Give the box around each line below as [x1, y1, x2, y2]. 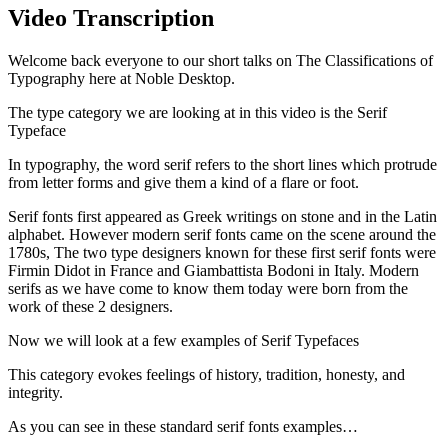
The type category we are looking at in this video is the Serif [8, 104, 387, 122]
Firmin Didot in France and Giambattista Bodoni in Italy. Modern [8, 262, 419, 280]
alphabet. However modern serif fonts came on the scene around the [8, 226, 436, 244]
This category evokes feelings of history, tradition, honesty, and [8, 366, 405, 384]
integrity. [8, 384, 63, 402]
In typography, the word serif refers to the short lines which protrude [8, 156, 437, 174]
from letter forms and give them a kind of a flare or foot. [8, 174, 359, 192]
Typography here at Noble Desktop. [8, 70, 235, 88]
